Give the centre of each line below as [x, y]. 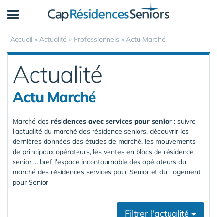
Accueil [21, 39]
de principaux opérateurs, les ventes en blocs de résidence [103, 152]
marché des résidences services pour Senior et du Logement [107, 172]
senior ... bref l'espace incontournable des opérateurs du [99, 162]
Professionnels [96, 39]
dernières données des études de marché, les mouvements [104, 141]
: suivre [184, 121]
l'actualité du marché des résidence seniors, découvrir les [101, 131]
